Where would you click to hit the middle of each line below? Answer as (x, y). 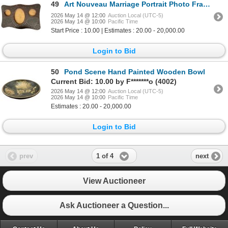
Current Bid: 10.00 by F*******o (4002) (114, 82)
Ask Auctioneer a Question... (114, 205)
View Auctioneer (114, 181)
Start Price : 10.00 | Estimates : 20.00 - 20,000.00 (118, 30)
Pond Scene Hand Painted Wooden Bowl (135, 72)
